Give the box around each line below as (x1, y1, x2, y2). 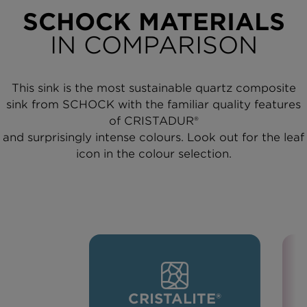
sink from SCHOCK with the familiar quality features (6, 97, 301, 111)
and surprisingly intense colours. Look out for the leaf (3, 130, 304, 144)
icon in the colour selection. (75, 147, 232, 160)
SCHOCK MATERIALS (22, 7, 285, 36)
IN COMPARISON (49, 30, 258, 59)
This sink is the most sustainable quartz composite (11, 81, 296, 95)
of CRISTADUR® (108, 114, 199, 127)
